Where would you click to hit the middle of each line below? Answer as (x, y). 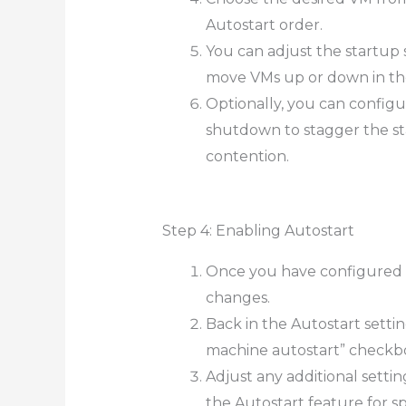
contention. (247, 156)
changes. (237, 297)
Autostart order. (264, 24)
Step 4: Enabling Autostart (258, 230)
